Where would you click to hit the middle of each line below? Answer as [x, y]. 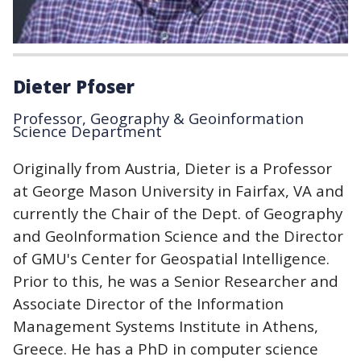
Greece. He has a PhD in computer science [166, 348]
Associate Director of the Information [148, 303]
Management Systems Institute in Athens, [166, 326]
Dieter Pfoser [74, 86]
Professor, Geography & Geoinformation [158, 118]
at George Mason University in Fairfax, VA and [178, 190]
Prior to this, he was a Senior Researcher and [176, 280]
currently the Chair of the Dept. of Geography [178, 213]
